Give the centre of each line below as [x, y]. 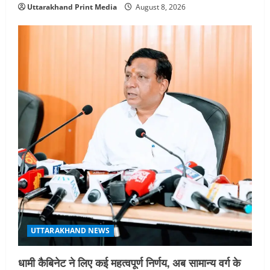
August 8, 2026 [160, 7]
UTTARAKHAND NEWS [71, 230]
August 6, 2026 [128, 15]
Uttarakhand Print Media [72, 7]
